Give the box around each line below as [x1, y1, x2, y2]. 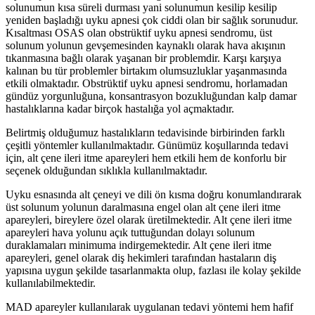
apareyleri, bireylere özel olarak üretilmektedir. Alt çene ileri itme [6, 214, 292, 226]
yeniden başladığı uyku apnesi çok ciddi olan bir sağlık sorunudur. [6, 14, 298, 27]
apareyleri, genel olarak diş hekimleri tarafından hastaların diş [6, 252, 276, 264]
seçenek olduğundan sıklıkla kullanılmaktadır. [6, 165, 207, 177]
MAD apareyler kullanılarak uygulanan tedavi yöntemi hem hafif [6, 301, 293, 314]
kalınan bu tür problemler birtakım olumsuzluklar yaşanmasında [6, 65, 287, 77]
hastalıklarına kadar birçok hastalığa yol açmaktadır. [6, 103, 234, 115]
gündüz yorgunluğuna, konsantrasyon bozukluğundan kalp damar [6, 90, 297, 103]
